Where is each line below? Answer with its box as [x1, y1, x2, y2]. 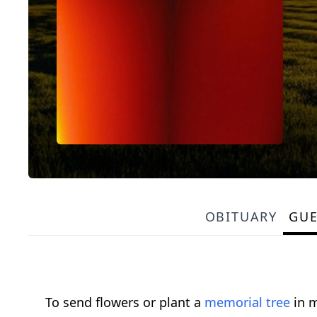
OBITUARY [204, 208, 278, 226]
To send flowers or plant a [45, 294, 204, 311]
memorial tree [204, 294, 290, 311]
